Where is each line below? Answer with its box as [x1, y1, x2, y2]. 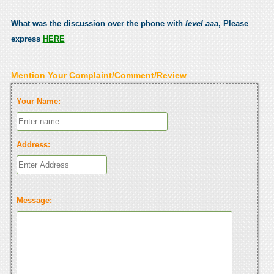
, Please [218, 18, 248, 28]
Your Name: [16, 96, 61, 106]
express [10, 34, 43, 43]
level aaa [185, 18, 218, 28]
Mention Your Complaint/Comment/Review [10, 70, 187, 80]
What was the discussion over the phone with [10, 18, 185, 28]
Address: [16, 139, 50, 149]
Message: [16, 195, 52, 205]
